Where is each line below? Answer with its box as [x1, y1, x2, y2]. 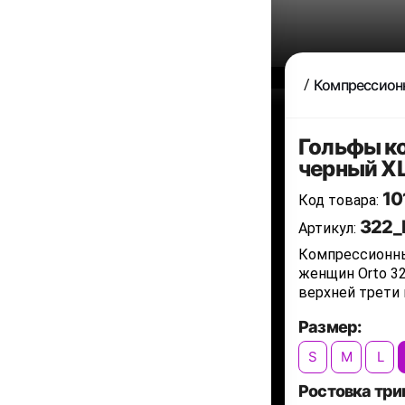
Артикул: [298, 220, 360, 237]
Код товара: [298, 192, 382, 209]
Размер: [298, 317, 362, 336]
